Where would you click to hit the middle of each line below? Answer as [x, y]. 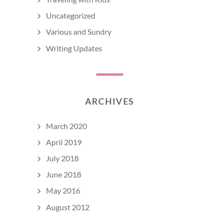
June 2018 [64, 175]
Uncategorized [71, 16]
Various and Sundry [79, 32]
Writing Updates [74, 48]
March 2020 [66, 126]
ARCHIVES [109, 101]
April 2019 [64, 142]
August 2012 [68, 207]
